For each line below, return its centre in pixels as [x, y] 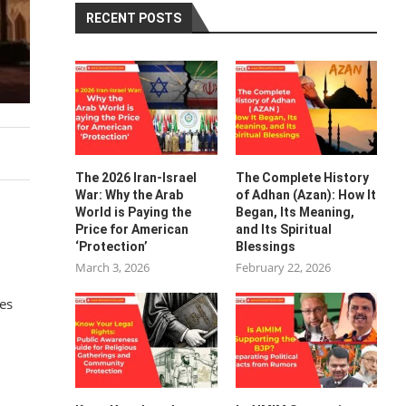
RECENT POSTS [134, 18]
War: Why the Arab [130, 195]
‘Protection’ [112, 247]
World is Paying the [134, 213]
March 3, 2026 [113, 268]
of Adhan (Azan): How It [305, 195]
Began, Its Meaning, [295, 213]
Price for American [132, 230]
